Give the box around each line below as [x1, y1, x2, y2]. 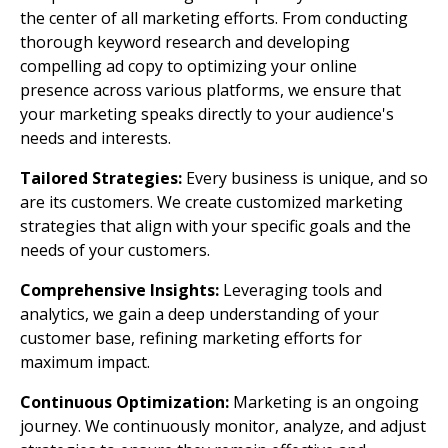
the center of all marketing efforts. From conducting [20, 6, 408, 29]
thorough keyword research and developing [20, 30, 350, 53]
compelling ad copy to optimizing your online [20, 54, 357, 77]
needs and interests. [20, 126, 171, 149]
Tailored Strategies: [20, 166, 186, 189]
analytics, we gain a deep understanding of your [20, 302, 379, 325]
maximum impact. [20, 350, 150, 373]
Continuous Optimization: [20, 390, 229, 413]
